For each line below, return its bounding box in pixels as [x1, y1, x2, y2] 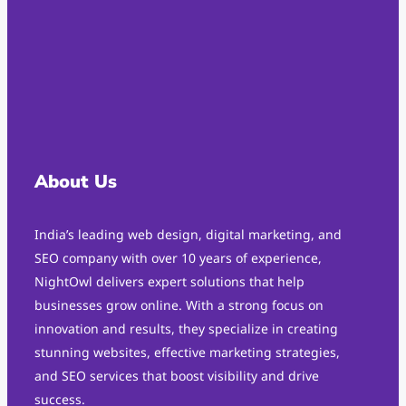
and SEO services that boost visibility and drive [34, 367, 319, 385]
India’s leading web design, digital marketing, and [34, 226, 342, 244]
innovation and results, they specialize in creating [34, 320, 338, 338]
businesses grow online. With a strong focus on [34, 296, 324, 314]
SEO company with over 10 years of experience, [34, 249, 322, 267]
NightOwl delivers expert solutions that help [34, 273, 304, 291]
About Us [34, 169, 117, 195]
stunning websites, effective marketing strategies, [34, 343, 340, 362]
